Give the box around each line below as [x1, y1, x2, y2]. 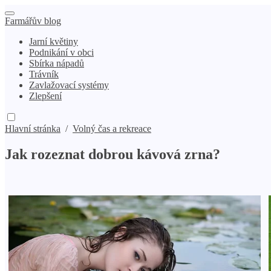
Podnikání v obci [29, 47, 94, 57]
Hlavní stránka [5, 123, 60, 134]
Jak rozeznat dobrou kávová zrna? [5, 146, 220, 162]
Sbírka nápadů [29, 58, 84, 68]
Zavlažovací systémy [29, 80, 109, 90]
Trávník [29, 69, 59, 79]
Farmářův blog [5, 16, 61, 26]
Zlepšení [29, 91, 62, 101]
